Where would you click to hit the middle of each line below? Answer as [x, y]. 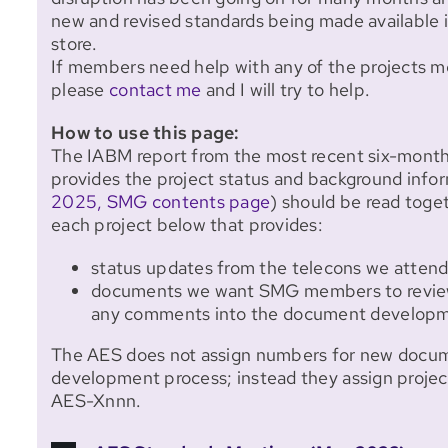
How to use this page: [145, 133]
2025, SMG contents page [161, 202]
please [80, 90]
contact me [155, 90]
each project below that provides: [187, 225]
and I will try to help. [286, 90]
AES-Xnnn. [96, 401]
